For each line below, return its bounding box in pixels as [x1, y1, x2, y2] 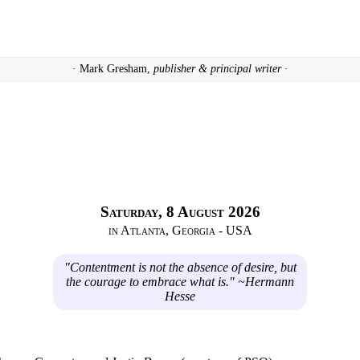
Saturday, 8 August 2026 [100, 202, 260, 220]
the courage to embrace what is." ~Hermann [66, 274, 294, 288]
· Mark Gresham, [72, 63, 153, 76]
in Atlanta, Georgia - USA [108, 222, 252, 238]
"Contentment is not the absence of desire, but [63, 260, 297, 274]
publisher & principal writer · [153, 63, 288, 76]
